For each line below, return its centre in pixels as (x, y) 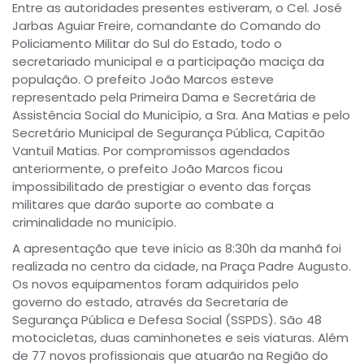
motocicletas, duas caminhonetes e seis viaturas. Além (180, 337)
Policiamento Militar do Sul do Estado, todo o (147, 43)
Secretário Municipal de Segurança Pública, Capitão (169, 132)
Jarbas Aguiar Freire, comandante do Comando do (167, 25)
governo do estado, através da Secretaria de (150, 301)
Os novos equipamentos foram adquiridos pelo (156, 284)
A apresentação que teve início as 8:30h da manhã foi (177, 248)
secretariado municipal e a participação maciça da (168, 61)
